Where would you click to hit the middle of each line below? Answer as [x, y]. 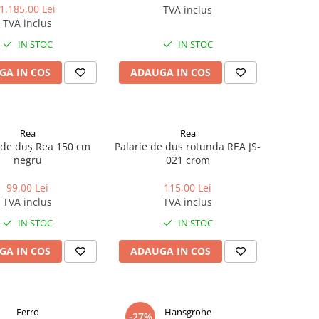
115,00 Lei [188, 188]
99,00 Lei [27, 188]
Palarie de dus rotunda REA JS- [188, 146]
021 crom [188, 160]
